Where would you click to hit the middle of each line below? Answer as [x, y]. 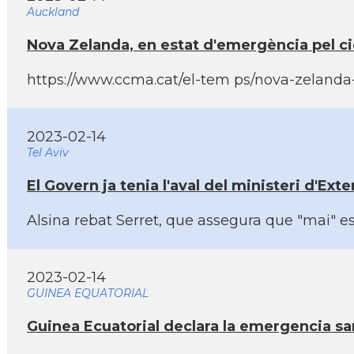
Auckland [53, 12]
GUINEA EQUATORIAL [88, 293]
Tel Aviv [48, 153]
